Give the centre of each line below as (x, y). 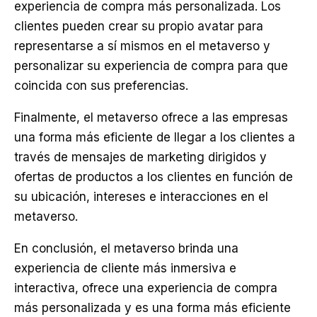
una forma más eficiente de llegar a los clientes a (155, 137)
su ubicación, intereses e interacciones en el (141, 197)
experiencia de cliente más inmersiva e (125, 268)
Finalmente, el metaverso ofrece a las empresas (151, 117)
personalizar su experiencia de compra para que (151, 66)
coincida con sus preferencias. (101, 86)
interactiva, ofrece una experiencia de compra (146, 288)
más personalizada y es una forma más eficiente (152, 308)
